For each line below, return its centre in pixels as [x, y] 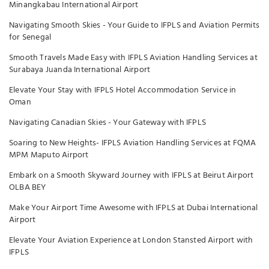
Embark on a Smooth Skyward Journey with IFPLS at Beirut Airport [131, 176]
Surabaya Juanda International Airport [80, 70]
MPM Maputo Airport [49, 155]
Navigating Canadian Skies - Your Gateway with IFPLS [107, 123]
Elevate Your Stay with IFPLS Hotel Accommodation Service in [123, 90]
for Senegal [30, 38]
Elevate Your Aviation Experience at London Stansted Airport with [131, 240]
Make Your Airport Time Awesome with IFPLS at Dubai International [134, 208]
